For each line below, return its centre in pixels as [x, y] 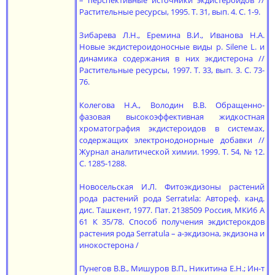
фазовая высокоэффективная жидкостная [172, 117]
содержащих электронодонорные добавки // [172, 140]
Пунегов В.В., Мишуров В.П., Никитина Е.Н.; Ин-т [172, 268]
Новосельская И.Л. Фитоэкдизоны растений [172, 187]
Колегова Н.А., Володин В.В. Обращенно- [172, 105]
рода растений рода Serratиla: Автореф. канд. [172, 198]
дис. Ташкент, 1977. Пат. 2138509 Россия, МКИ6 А [172, 210]
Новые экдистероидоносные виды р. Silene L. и [172, 47]
